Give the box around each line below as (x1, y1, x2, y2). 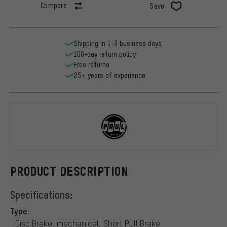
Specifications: (10, 187, 72, 201)
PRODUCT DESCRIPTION (10, 164, 129, 178)
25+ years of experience (73, 71, 145, 80)
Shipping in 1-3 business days (73, 39, 162, 48)
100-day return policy (73, 50, 136, 59)
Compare (40, 1, 67, 10)
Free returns (73, 60, 109, 69)
